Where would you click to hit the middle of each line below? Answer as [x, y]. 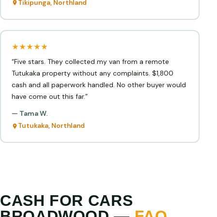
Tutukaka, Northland [51, 126]
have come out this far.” [49, 97]
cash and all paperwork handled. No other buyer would [99, 85]
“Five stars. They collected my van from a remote [90, 62]
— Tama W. [29, 114]
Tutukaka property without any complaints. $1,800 [92, 73]
